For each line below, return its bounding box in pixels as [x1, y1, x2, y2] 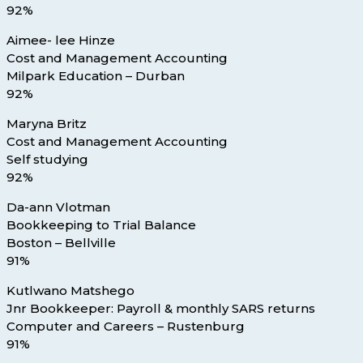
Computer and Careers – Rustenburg [6, 318, 245, 335]
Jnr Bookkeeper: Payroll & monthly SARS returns [6, 301, 315, 317]
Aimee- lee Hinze [6, 32, 115, 49]
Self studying [6, 152, 88, 168]
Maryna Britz [6, 116, 87, 132]
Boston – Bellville [6, 235, 116, 251]
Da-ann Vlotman [6, 199, 110, 216]
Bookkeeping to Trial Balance [6, 217, 196, 233]
